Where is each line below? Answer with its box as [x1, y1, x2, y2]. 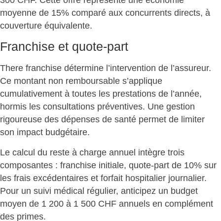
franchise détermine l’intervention [26, 63, 156, 74]
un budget [158, 185, 198, 196]
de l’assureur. [156, 63, 211, 74]
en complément [150, 198, 213, 209]
